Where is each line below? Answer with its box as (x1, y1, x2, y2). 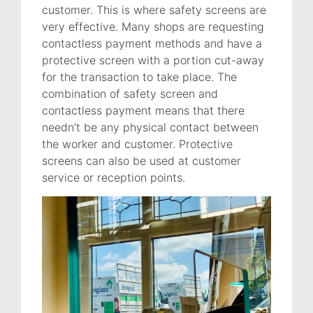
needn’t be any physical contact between (42, 119, 259, 134)
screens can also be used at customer (42, 153, 241, 168)
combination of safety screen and (42, 86, 218, 101)
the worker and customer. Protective (42, 136, 233, 151)
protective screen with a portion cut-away (42, 52, 264, 67)
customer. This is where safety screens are (42, 2, 266, 17)
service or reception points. (42, 170, 185, 184)
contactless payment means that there (42, 103, 245, 117)
